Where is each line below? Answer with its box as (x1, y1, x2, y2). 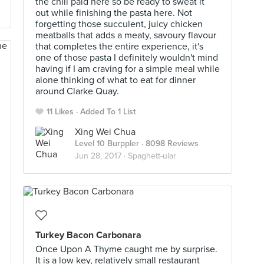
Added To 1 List (80, 107, 136, 117)
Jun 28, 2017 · (75, 151, 128, 161)
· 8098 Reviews (139, 138, 199, 148)
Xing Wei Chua (75, 126, 136, 138)
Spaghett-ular (128, 151, 176, 161)
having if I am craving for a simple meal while (35, 63, 220, 75)
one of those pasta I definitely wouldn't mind (35, 52, 218, 64)
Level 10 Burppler (75, 138, 139, 148)
